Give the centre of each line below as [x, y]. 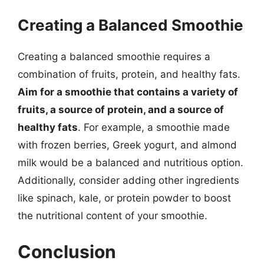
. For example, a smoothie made [154, 127]
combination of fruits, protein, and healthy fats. [129, 74]
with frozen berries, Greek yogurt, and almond [127, 145]
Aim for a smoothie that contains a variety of [128, 92]
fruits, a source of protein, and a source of [121, 109]
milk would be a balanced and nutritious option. [131, 162]
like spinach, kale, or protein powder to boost [124, 198]
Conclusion [67, 252]
